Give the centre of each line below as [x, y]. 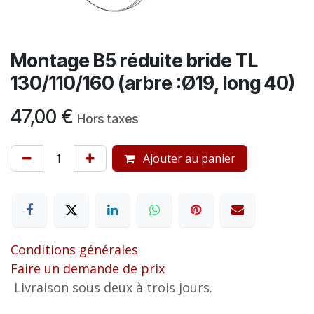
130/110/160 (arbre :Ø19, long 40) [153, 83]
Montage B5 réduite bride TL [134, 61]
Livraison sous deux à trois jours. [113, 288]
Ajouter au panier [188, 158]
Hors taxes [108, 119]
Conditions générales [74, 250]
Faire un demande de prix [88, 269]
